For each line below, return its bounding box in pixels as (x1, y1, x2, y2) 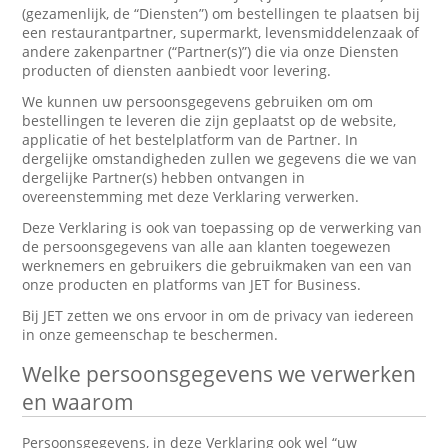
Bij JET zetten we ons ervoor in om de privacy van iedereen (22, 306, 415, 325)
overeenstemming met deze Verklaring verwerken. (22, 187, 360, 206)
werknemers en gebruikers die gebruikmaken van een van (22, 256, 413, 275)
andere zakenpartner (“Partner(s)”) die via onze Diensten (22, 42, 400, 61)
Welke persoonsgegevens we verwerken (22, 360, 417, 388)
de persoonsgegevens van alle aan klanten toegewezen (22, 237, 392, 256)
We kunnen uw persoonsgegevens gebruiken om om (22, 92, 374, 111)
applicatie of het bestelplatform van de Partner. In (22, 130, 359, 149)
